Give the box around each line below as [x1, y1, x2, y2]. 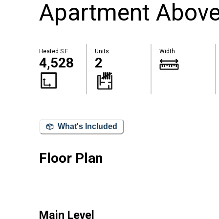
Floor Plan [39, 150, 103, 166]
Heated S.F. [39, 48, 69, 55]
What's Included [58, 122, 117, 131]
